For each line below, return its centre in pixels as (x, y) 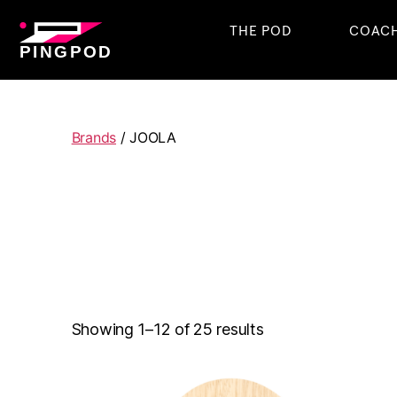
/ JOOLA (146, 137)
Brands (94, 137)
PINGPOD (66, 51)
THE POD (261, 31)
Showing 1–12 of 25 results (167, 330)
